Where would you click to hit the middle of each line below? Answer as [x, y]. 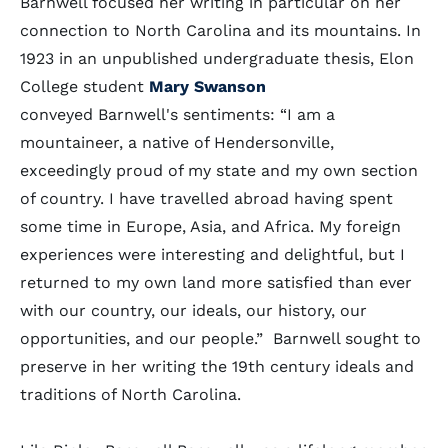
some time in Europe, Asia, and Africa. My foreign [210, 226]
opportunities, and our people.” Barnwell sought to [220, 338]
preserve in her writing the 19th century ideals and [217, 366]
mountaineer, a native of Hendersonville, [177, 142]
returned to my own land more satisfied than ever [216, 282]
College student [84, 86]
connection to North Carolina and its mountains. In [220, 30]
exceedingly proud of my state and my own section [219, 170]
